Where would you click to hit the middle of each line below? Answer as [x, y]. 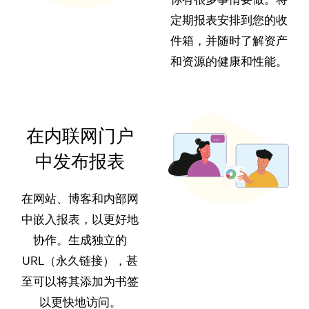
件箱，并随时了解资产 [229, 41]
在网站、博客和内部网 [80, 199]
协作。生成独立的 [80, 240]
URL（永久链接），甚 [80, 261]
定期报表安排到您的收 [229, 20]
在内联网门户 [80, 136]
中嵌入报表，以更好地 [80, 219]
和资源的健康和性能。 [229, 61]
